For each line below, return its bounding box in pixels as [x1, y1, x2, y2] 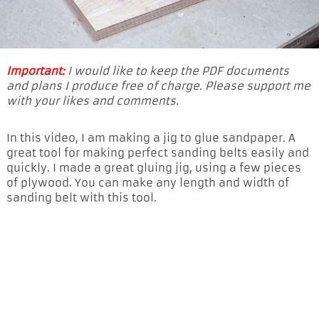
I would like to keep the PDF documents [65, 63, 289, 78]
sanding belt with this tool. [6, 190, 157, 204]
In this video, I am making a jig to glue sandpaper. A [6, 130, 296, 145]
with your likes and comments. [6, 93, 179, 108]
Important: [6, 63, 65, 78]
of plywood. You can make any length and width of [6, 175, 289, 189]
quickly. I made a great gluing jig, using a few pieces [6, 160, 301, 174]
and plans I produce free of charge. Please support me [6, 78, 310, 93]
